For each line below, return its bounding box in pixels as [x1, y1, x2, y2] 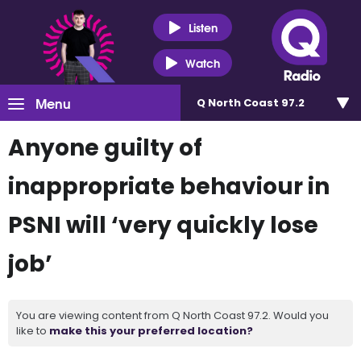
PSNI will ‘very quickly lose [8, 210, 318, 241]
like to [16, 323, 49, 338]
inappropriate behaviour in [8, 171, 330, 202]
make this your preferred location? [49, 323, 253, 338]
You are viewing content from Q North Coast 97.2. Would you [16, 308, 329, 323]
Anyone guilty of [8, 132, 202, 164]
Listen [188, 18, 218, 36]
